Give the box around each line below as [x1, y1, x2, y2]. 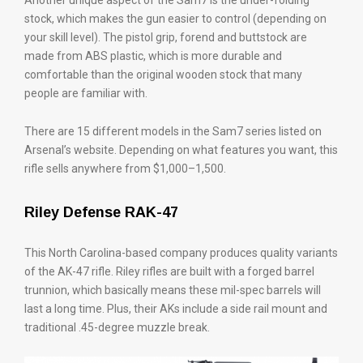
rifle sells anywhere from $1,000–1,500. [24, 162, 226, 176]
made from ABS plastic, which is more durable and [24, 49, 282, 63]
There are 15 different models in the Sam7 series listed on [24, 125, 322, 139]
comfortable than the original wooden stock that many [24, 68, 302, 82]
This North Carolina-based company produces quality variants [24, 246, 338, 260]
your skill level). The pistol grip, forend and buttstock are [24, 31, 307, 45]
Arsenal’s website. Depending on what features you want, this [24, 143, 338, 157]
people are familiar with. [24, 87, 147, 100]
